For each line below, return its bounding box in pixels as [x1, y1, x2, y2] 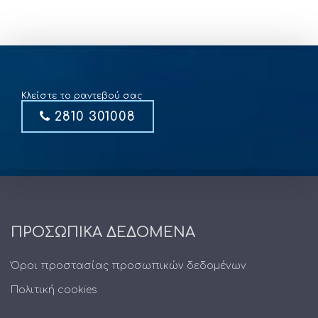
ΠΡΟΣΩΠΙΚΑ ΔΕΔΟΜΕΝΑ [11, 224, 195, 241]
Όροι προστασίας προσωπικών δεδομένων [11, 260, 246, 271]
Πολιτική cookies [11, 284, 97, 295]
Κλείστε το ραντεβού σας [21, 90, 142, 101]
